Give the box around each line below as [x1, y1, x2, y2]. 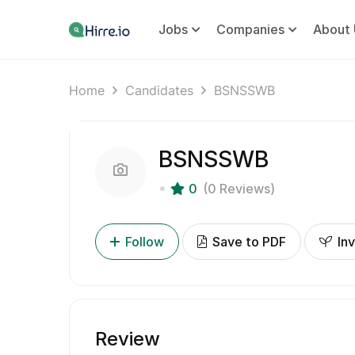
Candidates [125, 82, 193, 98]
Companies [216, 21, 284, 37]
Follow [125, 234, 164, 250]
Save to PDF [209, 234, 286, 250]
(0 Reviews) [203, 181, 275, 197]
